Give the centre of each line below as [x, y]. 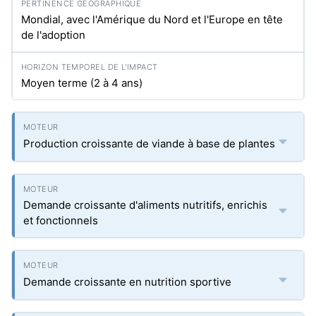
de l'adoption [53, 35]
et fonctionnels [61, 220]
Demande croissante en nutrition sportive [127, 282]
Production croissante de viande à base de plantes [149, 144]
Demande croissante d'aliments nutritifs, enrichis [145, 205]
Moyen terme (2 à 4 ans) [82, 83]
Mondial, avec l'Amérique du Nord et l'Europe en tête [152, 19]
